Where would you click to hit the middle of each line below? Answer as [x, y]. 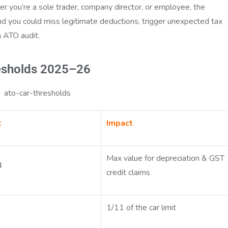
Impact [120, 123]
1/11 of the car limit [141, 207]
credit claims [129, 172]
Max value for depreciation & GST [166, 158]
